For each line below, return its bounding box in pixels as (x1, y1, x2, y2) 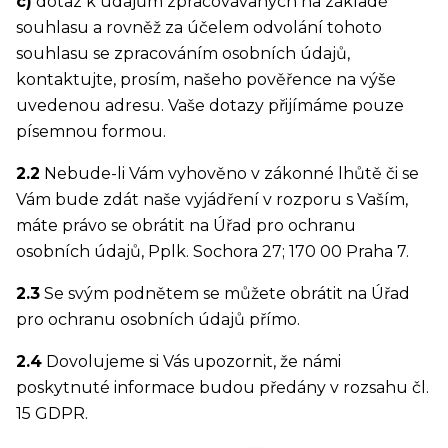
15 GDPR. (16, 404, 88, 424)
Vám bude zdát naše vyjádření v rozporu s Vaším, (16, 190, 408, 210)
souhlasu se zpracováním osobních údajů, (16, 44, 350, 64)
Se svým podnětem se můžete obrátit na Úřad (40, 284, 410, 304)
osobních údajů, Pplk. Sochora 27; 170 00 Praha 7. (16, 242, 409, 262)
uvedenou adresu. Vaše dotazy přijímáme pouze (16, 96, 404, 116)
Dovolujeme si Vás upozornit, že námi (42, 352, 341, 372)
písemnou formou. (16, 122, 166, 142)
